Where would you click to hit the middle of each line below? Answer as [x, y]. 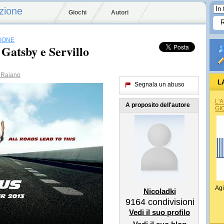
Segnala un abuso [159, 84]
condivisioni [170, 202]
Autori [120, 12]
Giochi [77, 12]
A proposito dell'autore [158, 105]
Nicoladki [159, 191]
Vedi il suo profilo [159, 212]
